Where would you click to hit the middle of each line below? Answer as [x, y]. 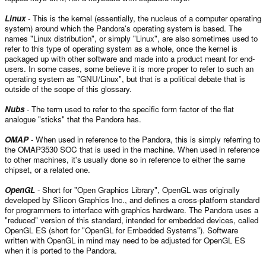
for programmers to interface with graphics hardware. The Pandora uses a [132, 210]
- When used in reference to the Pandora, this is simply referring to [144, 139]
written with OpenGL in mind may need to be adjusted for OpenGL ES [125, 240]
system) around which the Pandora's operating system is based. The [123, 28]
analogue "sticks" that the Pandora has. [73, 119]
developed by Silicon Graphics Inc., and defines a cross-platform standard [132, 199]
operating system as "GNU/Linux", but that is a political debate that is [125, 78]
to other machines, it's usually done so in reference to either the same [125, 159]
